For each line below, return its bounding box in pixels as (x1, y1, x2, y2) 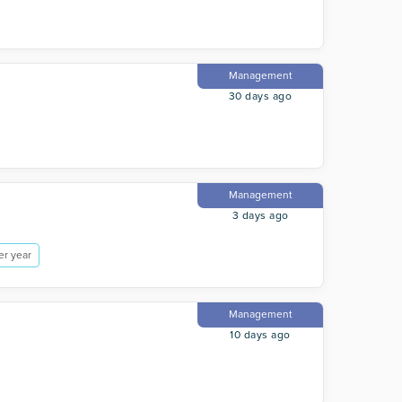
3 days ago (232, 209, 289, 222)
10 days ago (230, 328, 291, 341)
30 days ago (228, 90, 293, 102)
